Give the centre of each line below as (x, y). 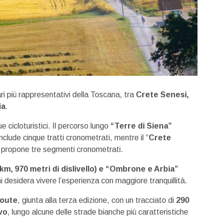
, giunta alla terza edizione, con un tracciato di (97, 200)
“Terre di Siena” (141, 126)
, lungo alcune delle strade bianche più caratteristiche (98, 212)
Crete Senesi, (162, 94)
